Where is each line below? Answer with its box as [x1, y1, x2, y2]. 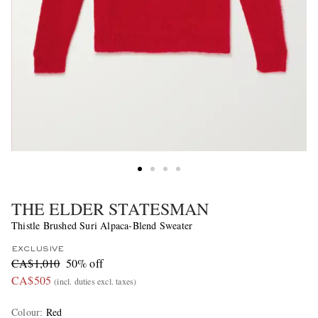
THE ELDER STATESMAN [11, 197, 209, 221]
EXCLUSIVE [11, 246, 64, 253]
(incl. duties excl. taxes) [54, 275, 137, 287]
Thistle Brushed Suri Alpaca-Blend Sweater [11, 219, 193, 233]
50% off [65, 256, 104, 271]
